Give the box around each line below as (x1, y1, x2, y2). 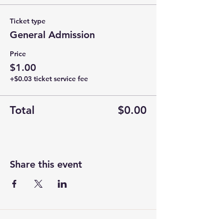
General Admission (10, 29, 95, 41)
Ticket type (10, 17, 45, 25)
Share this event (10, 158, 82, 170)
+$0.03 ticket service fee (10, 74, 88, 83)
